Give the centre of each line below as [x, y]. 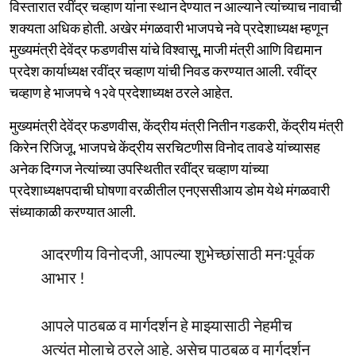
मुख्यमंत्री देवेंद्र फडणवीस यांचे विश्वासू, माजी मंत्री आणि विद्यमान [166, 49]
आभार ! [63, 277]
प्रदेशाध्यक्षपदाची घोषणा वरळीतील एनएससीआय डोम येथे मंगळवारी [170, 190]
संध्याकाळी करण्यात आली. [73, 211]
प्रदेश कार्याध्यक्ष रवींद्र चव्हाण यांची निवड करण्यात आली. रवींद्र [163, 70]
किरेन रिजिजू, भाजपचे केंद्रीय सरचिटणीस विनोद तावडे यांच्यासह [165, 147]
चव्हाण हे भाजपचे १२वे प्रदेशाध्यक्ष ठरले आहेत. [121, 92]
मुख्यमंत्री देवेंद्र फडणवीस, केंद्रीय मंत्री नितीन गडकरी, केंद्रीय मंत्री [176, 125]
